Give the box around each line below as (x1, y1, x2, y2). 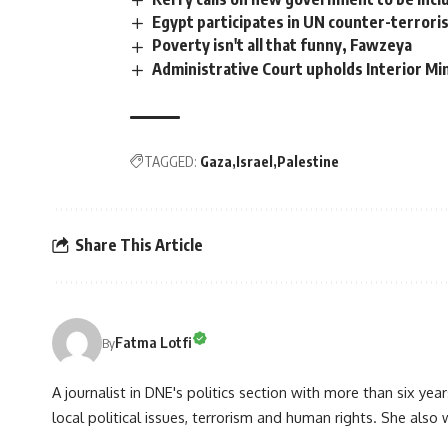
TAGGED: (144, 152, 197, 170)
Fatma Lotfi (115, 333, 192, 352)
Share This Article (75, 235, 203, 256)
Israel (236, 152, 273, 170)
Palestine (277, 152, 339, 170)
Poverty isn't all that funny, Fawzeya (152, 35, 413, 56)
